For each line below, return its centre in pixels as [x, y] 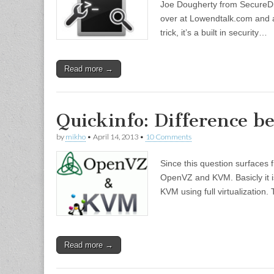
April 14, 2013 [116, 136]
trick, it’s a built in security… [214, 32]
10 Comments [168, 136]
